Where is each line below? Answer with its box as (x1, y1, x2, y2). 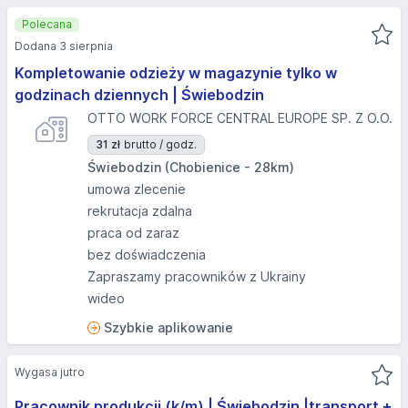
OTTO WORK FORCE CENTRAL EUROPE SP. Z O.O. (87, 110, 393, 126)
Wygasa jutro (15, 365, 85, 379)
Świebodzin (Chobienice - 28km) (87, 159, 294, 175)
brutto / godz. (124, 138, 197, 151)
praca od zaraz (87, 225, 179, 240)
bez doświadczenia (87, 247, 206, 262)
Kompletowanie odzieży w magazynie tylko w (15, 64, 337, 82)
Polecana (22, 17, 72, 31)
